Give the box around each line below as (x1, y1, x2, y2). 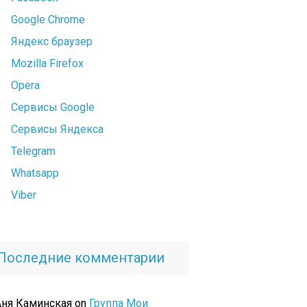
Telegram (11, 145, 56, 158)
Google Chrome (11, 13, 85, 27)
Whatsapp (11, 167, 59, 180)
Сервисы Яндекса (11, 123, 103, 136)
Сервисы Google (11, 101, 95, 114)
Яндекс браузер (11, 35, 93, 49)
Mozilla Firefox (11, 57, 84, 71)
